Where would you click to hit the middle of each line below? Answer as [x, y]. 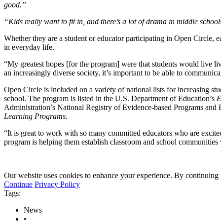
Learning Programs [35, 116]
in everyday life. [29, 47]
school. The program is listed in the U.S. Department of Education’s [110, 98]
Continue [18, 184]
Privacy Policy [57, 184]
